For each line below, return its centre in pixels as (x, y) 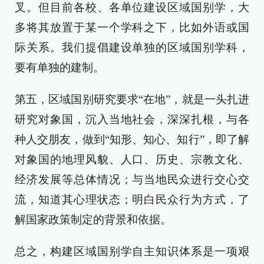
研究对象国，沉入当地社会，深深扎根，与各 (132, 119)
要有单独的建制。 (60, 67)
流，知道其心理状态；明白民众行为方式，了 (132, 199)
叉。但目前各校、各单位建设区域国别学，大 (132, 7)
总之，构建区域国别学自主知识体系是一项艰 (132, 251)
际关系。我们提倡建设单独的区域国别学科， (132, 47)
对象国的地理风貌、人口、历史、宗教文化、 (132, 159)
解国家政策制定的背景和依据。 (93, 220)
